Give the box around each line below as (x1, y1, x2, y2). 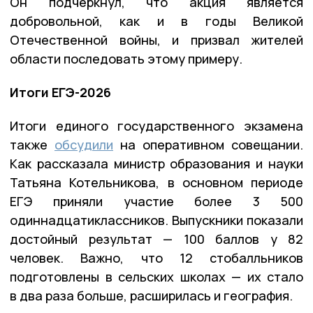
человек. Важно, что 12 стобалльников (10, 249, 303, 267)
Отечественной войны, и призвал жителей (10, 31, 303, 49)
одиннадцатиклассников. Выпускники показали (10, 212, 303, 229)
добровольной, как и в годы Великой (10, 13, 303, 30)
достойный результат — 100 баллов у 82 (10, 231, 303, 248)
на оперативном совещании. (113, 136, 303, 154)
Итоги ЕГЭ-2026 (10, 84, 111, 101)
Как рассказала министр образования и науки (10, 155, 303, 173)
